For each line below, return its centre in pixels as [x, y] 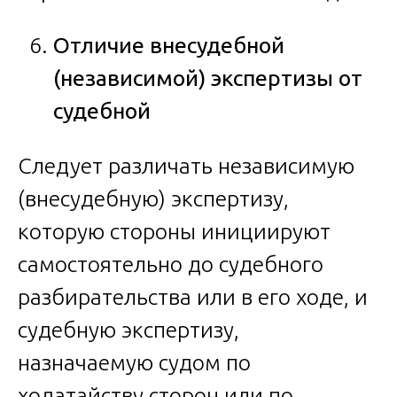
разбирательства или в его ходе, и [193, 297]
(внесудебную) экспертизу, [153, 199]
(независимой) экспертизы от [208, 78]
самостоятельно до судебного [171, 265]
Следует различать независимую [186, 166]
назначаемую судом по [134, 363]
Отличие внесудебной [169, 46]
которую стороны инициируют [174, 232]
